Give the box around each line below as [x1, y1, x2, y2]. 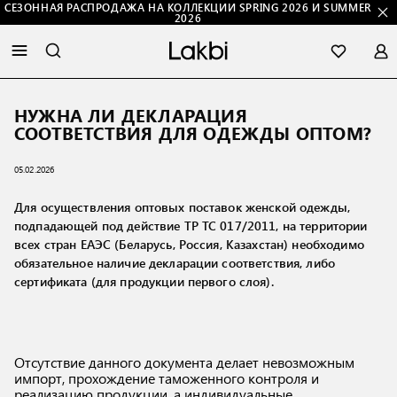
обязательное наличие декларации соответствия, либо [14, 254, 336, 271]
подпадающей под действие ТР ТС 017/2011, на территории [14, 217, 368, 234]
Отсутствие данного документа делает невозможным [14, 353, 354, 371]
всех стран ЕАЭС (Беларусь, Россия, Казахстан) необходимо [14, 236, 364, 253]
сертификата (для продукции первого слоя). [14, 273, 274, 290]
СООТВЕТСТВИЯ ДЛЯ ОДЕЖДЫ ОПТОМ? [14, 121, 372, 144]
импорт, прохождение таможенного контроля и [14, 369, 319, 387]
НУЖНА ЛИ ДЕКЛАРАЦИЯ [14, 103, 247, 127]
